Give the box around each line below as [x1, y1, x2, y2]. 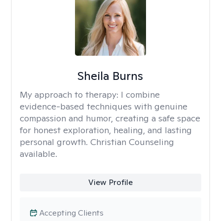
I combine [121, 89, 160, 100]
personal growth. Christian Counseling [20, 136, 174, 147]
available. [20, 148, 57, 159]
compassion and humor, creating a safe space [20, 112, 200, 124]
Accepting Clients [39, 208, 104, 218]
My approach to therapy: [20, 89, 121, 100]
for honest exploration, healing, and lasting [20, 124, 192, 136]
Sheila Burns [77, 68, 144, 83]
